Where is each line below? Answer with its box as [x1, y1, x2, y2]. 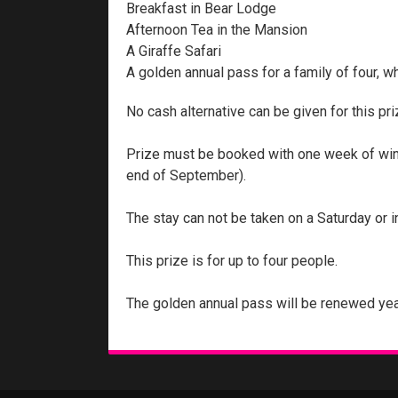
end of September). [126, 167, 246, 185]
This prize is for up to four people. [126, 252, 338, 270]
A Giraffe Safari [126, 43, 221, 60]
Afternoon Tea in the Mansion [126, 21, 307, 39]
